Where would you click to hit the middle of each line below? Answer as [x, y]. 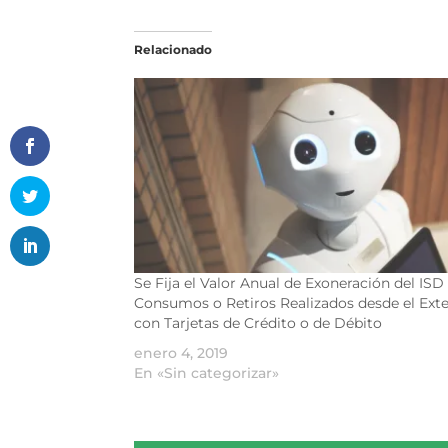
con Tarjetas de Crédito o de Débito [258, 322]
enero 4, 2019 [181, 352]
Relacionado [173, 49]
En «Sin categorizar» [207, 372]
